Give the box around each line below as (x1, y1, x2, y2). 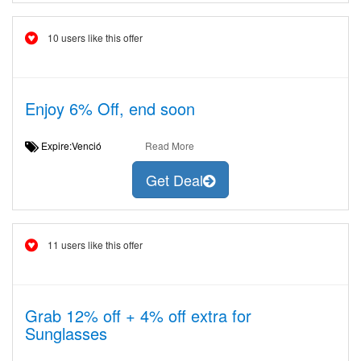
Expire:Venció (39, 139, 114, 152)
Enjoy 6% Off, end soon (25, 97, 195, 120)
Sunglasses (25, 322, 107, 345)
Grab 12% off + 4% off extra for (25, 304, 251, 327)
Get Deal (146, 169, 203, 191)
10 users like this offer (48, 31, 143, 44)
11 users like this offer (48, 238, 143, 251)
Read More (144, 139, 194, 152)
